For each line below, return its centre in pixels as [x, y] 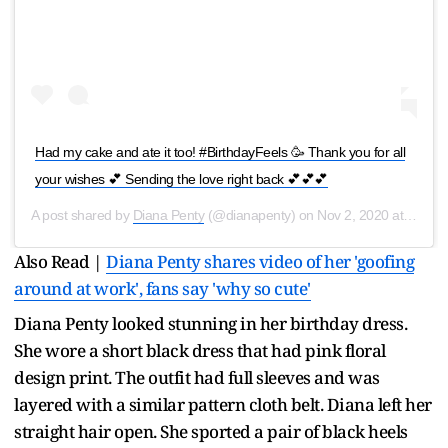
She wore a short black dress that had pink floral [200, 351]
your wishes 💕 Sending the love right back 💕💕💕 [181, 179]
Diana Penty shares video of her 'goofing [260, 262]
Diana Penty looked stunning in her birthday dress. [210, 324]
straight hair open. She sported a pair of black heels [211, 432]
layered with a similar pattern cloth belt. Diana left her [223, 405]
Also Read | [60, 262]
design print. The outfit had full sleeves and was [197, 378]
